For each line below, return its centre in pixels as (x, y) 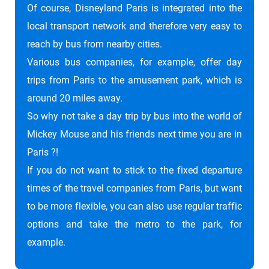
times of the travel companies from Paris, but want (134, 189)
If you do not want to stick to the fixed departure (134, 171)
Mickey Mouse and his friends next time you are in (134, 134)
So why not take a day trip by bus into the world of (134, 116)
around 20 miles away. (75, 98)
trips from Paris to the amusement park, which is (134, 80)
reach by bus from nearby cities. (95, 44)
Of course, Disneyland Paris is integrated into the (134, 8)
